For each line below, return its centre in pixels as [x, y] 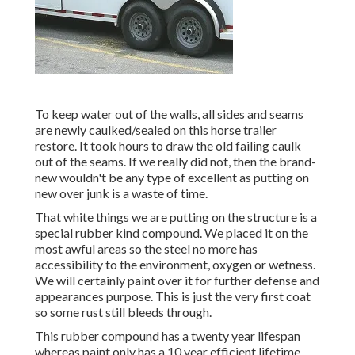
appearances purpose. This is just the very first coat [173, 296]
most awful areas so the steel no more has [146, 249]
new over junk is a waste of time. [121, 193]
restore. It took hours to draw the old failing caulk [168, 146]
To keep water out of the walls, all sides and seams [169, 114]
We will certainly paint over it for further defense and [177, 281]
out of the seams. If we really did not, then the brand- [176, 162]
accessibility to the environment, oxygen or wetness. [175, 265]
